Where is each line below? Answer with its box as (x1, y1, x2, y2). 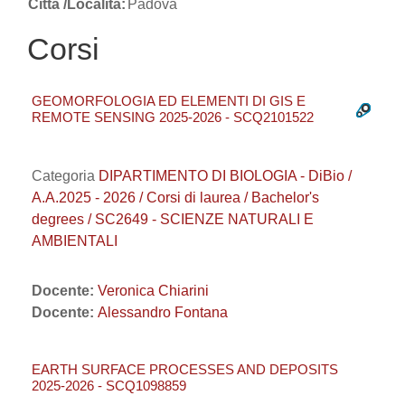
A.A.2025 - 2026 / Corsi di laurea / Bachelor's (32, 190, 319, 205)
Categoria (32, 168, 99, 184)
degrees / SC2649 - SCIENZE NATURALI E (32, 212, 314, 227)
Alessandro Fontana (98, 305, 228, 320)
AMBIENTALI (32, 233, 118, 249)
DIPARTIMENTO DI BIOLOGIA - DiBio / (99, 168, 352, 184)
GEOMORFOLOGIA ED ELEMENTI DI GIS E (32, 93, 306, 108)
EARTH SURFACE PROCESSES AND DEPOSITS (32, 362, 338, 377)
